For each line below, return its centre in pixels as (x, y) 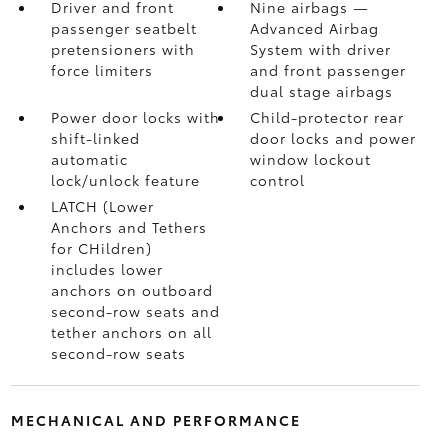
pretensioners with (122, 49)
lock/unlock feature (125, 180)
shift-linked (95, 138)
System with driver (321, 49)
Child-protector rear (327, 117)
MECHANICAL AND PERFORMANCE (155, 420)
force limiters (101, 70)
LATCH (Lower (102, 206)
